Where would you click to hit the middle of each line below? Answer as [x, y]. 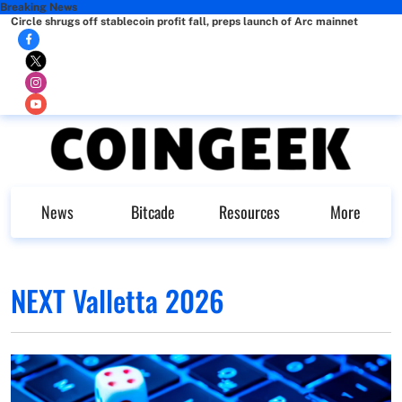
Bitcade [153, 212]
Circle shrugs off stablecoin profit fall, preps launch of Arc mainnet [184, 22]
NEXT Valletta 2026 [118, 300]
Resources [249, 212]
